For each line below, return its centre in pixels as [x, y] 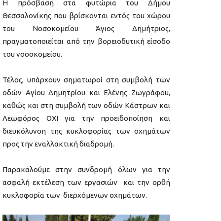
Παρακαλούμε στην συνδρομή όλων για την [86, 170]
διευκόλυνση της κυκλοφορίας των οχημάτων [86, 131]
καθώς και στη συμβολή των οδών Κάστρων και [86, 106]
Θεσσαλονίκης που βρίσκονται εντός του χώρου [86, 16]
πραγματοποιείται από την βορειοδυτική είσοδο [86, 41]
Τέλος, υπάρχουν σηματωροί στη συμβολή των [86, 80]
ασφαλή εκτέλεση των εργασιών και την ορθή [86, 183]
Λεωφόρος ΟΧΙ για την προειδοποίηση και [86, 118]
